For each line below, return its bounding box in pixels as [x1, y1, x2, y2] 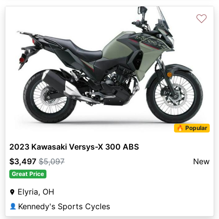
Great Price [11, 170, 44, 178]
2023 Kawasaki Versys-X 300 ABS [9, 142, 139, 152]
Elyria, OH [18, 187, 54, 197]
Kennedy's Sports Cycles [18, 201, 110, 212]
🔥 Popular [176, 124, 208, 132]
